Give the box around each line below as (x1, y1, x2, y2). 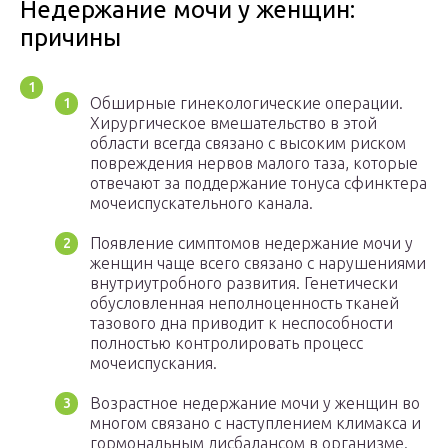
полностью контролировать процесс (90, 334, 363, 353)
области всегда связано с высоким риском (90, 134, 406, 153)
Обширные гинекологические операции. (90, 94, 403, 113)
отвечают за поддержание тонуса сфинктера (90, 174, 427, 193)
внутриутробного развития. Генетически (90, 274, 398, 293)
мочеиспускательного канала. (90, 194, 313, 213)
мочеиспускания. (90, 354, 217, 373)
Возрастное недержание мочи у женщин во (90, 394, 420, 413)
